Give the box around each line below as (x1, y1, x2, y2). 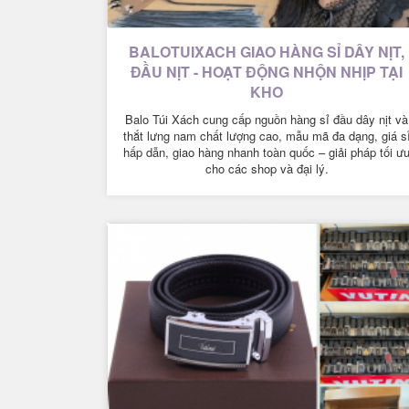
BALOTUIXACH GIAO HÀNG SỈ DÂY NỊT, (129, 41, 404, 63)
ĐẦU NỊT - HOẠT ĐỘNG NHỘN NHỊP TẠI (131, 61, 403, 83)
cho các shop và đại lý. (204, 160, 329, 178)
